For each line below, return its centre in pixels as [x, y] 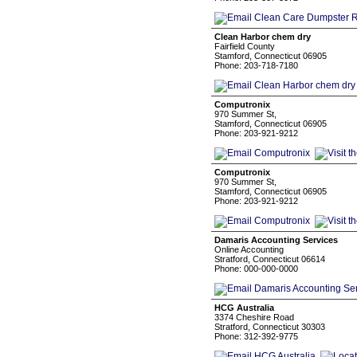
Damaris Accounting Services [276, 240]
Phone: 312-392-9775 [256, 336]
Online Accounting [249, 249]
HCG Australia [244, 308]
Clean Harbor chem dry [263, 37]
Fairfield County [245, 46]
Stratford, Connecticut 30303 [270, 327]
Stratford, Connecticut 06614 [270, 259]
